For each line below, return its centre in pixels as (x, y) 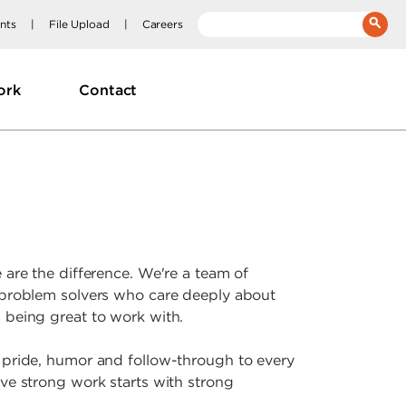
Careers (162, 24)
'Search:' (240, 56)
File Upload (79, 24)
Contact (108, 89)
